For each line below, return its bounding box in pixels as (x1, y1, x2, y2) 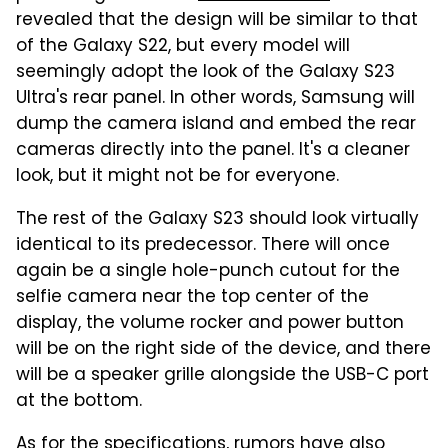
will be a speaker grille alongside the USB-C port (16, 361, 429, 390)
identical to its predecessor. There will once (16, 231, 390, 260)
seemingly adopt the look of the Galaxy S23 (16, 58, 395, 87)
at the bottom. (16, 387, 142, 416)
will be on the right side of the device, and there (16, 335, 431, 364)
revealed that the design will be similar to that (16, 6, 418, 35)
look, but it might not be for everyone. (16, 162, 339, 191)
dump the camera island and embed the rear (16, 110, 416, 139)
